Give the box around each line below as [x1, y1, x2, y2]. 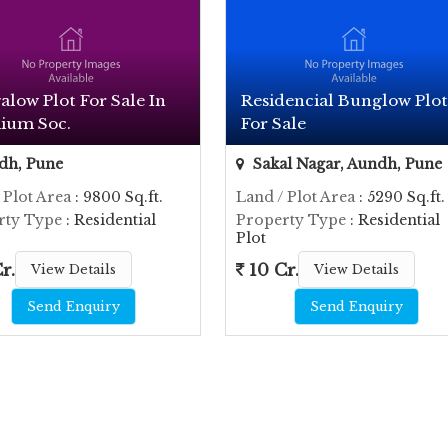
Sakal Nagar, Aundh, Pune [248, 155, 442, 173]
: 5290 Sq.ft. [354, 188, 445, 206]
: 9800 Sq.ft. [71, 188, 164, 206]
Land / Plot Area [235, 188, 355, 206]
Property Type [235, 211, 346, 229]
